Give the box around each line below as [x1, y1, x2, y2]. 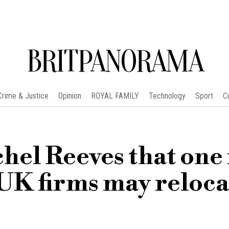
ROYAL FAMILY [90, 91, 139, 101]
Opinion [58, 91, 81, 101]
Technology [148, 91, 186, 101]
